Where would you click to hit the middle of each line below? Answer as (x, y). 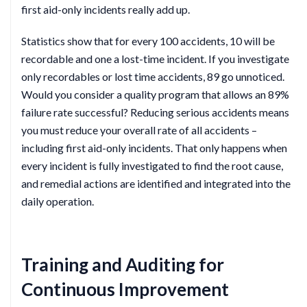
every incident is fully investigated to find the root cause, (152, 165)
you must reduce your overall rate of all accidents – (139, 130)
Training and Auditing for (123, 265)
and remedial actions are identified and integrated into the (156, 183)
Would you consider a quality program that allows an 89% (155, 94)
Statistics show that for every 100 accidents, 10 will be (148, 41)
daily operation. (58, 201)
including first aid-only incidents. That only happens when (154, 148)
